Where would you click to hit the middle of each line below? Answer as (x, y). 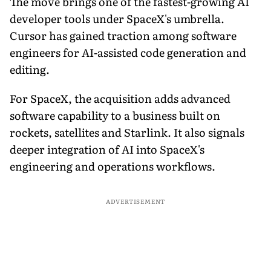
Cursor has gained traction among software (123, 35)
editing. (30, 69)
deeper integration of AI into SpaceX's (107, 149)
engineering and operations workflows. (113, 166)
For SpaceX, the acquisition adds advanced (120, 98)
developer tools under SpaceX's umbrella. (117, 18)
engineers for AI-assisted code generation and (128, 52)
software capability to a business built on (115, 115)
